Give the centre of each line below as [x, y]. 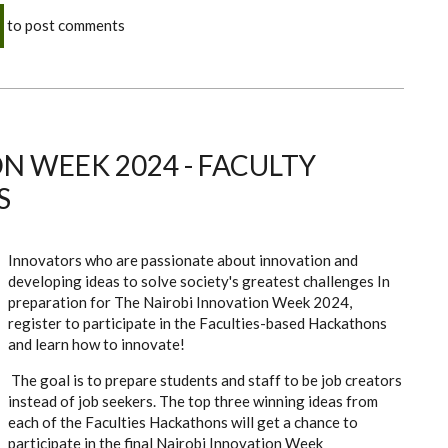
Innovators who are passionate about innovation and [183, 260]
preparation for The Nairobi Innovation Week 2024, [180, 302]
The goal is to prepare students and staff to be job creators [205, 380]
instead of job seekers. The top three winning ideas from [193, 401]
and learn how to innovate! [96, 344]
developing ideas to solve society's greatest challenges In [199, 281]
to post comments [64, 25]
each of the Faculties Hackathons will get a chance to [183, 422]
